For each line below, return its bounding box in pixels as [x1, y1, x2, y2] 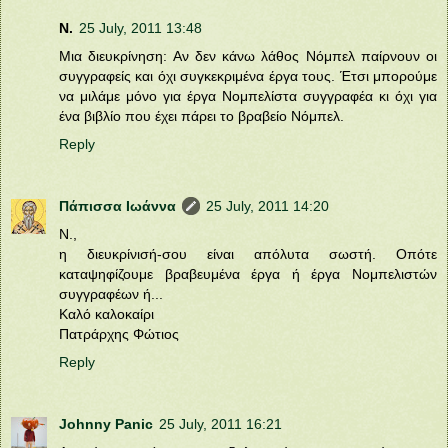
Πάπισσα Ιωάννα [59, 197, 176, 214]
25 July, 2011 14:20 [206, 197, 329, 214]
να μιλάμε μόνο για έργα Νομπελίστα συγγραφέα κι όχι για [59, 87, 437, 104]
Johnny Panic [59, 415, 153, 432]
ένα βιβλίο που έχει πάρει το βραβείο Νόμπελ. [59, 107, 344, 124]
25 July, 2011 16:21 [159, 415, 282, 432]
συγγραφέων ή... [59, 285, 163, 302]
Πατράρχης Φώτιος [59, 325, 179, 342]
